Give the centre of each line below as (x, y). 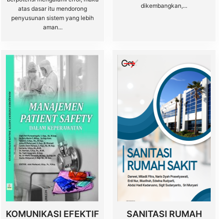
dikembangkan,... (164, 6)
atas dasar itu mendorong (53, 9)
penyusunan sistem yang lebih (53, 18)
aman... (53, 27)
